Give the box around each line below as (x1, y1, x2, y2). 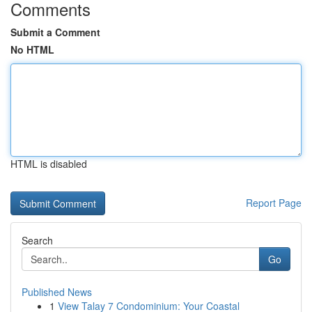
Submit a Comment (10, 25, 100, 39)
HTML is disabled (10, 157, 87, 171)
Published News (22, 285, 92, 299)
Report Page (246, 196, 302, 210)
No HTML (10, 42, 54, 56)
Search (22, 233, 53, 247)
